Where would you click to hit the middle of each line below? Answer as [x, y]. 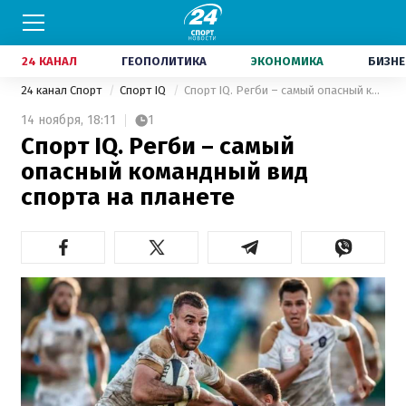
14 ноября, [52, 120]
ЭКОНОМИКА [287, 61]
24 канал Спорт [63, 90]
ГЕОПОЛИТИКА [164, 61]
